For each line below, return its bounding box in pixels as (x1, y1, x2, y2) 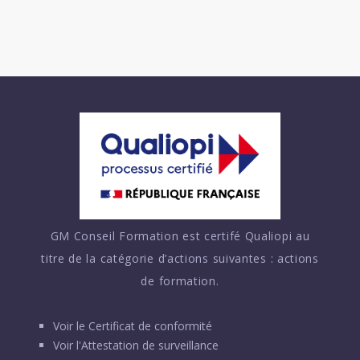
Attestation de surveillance (80, 337, 219, 354)
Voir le (52, 318, 88, 334)
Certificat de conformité (88, 318, 212, 334)
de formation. (141, 273, 219, 289)
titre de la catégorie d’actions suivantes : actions (41, 251, 319, 267)
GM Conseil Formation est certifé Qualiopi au (50, 228, 310, 244)
